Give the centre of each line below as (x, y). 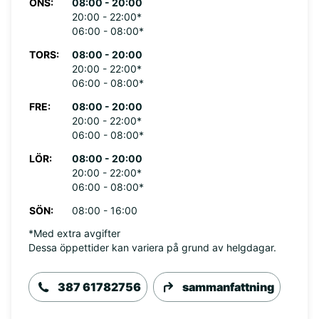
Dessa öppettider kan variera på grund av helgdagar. (152, 247)
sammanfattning (228, 287)
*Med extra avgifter (74, 233)
